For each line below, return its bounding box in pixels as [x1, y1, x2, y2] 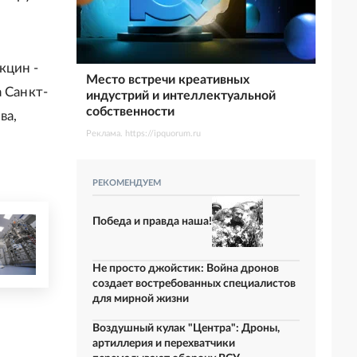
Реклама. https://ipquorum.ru [86, 129, 201, 138]
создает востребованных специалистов [92, 278, 296, 289]
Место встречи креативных [86, 73, 249, 86]
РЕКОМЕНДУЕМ [92, 178, 161, 187]
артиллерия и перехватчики [92, 338, 235, 349]
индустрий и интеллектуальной [86, 89, 276, 102]
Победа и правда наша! [92, 215, 212, 227]
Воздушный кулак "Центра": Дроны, [92, 323, 280, 334]
